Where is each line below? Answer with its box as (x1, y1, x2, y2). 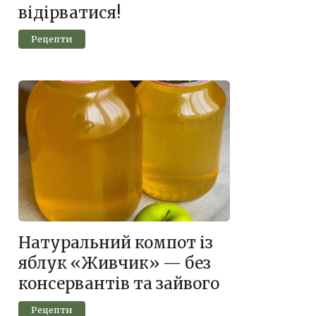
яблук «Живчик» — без (18, 253, 211, 274)
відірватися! (18, 3, 121, 23)
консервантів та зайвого (18, 274, 219, 294)
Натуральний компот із (18, 233, 213, 253)
